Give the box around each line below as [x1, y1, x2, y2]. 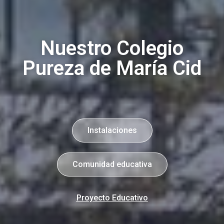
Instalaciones [87, 125, 137, 135]
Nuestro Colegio [40, 36, 183, 60]
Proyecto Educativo [76, 193, 148, 203]
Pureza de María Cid [22, 56, 201, 80]
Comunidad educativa [72, 159, 152, 169]
